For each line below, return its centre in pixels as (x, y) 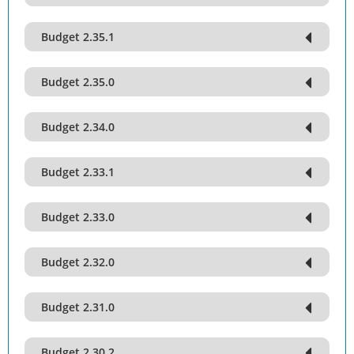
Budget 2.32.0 (78, 262)
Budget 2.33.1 (78, 172)
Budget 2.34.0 (78, 127)
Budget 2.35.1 (78, 37)
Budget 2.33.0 (78, 217)
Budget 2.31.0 (78, 307)
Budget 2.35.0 (78, 82)
